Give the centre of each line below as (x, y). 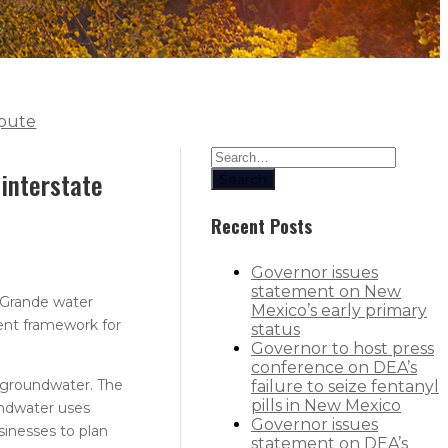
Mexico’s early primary (339, 311)
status (275, 330)
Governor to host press (342, 349)
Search (243, 178)
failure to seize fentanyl (345, 387)
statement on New (326, 292)
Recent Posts (261, 226)
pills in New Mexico (326, 406)
